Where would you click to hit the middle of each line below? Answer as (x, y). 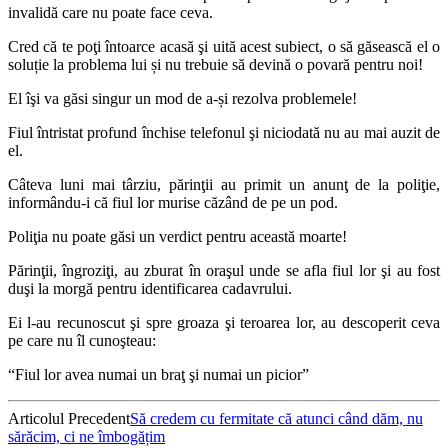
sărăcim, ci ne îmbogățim (86, 436)
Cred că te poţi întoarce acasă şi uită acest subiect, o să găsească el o (224, 46)
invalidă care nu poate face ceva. (110, 12)
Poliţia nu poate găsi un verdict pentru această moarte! (177, 236)
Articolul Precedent (69, 418)
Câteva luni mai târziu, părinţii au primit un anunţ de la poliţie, (224, 184)
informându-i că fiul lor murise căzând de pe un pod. (173, 202)
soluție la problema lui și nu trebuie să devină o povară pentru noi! (215, 64)
